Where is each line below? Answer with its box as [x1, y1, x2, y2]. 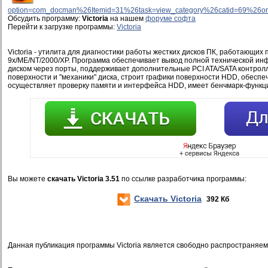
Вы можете [8, 175, 47, 183]
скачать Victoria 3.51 [47, 175, 120, 183]
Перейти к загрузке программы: [8, 23, 117, 31]
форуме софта [145, 14, 196, 23]
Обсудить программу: [8, 14, 82, 23]
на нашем [108, 14, 145, 23]
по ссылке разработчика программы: [120, 175, 246, 183]
